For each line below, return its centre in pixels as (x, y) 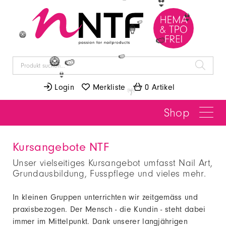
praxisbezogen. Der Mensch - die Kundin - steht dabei (109, 209)
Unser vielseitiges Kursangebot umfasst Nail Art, (113, 163)
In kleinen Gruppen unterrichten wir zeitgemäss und (105, 197)
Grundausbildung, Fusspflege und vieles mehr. (109, 174)
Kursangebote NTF (61, 147)
